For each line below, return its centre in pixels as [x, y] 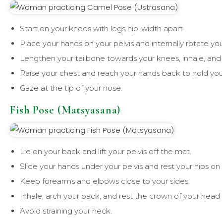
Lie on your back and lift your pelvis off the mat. [106, 151]
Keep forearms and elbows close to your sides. [105, 181]
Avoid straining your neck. [66, 211]
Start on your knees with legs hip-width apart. [102, 28]
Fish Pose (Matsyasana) [65, 110]
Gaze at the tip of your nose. [71, 88]
